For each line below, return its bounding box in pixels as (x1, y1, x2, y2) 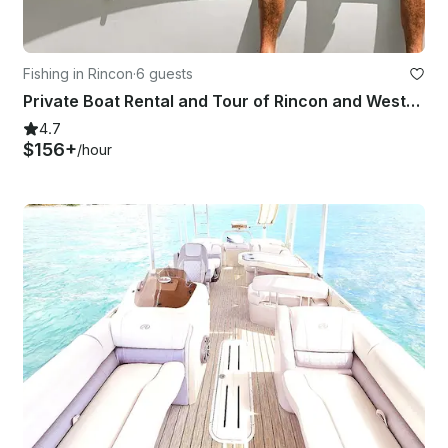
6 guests (136, 64, 193, 82)
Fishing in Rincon (23, 64, 133, 82)
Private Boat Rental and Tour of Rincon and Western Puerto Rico (406, 90, 420, 111)
